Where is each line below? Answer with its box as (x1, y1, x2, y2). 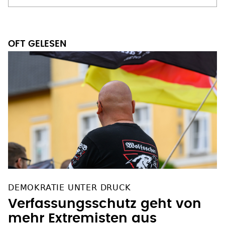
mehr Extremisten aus (8, 167, 157, 181)
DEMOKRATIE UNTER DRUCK (8, 138, 131, 148)
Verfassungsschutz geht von (8, 153, 201, 166)
